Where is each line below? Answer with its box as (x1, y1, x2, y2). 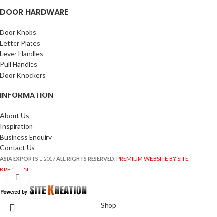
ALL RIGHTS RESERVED (56, 155, 114, 162)
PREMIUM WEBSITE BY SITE (116, 155, 188, 162)
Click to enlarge (29, 173, 75, 181)
